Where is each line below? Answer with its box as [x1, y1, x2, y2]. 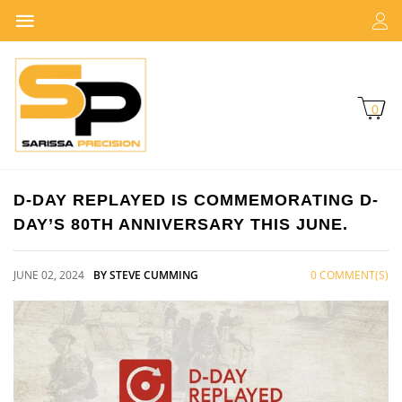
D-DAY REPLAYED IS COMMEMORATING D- [13, 190, 379, 209]
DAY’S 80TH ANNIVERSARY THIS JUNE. [13, 214, 348, 233]
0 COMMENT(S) [310, 267, 389, 283]
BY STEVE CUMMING [93, 267, 198, 283]
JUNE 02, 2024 [13, 267, 84, 283]
